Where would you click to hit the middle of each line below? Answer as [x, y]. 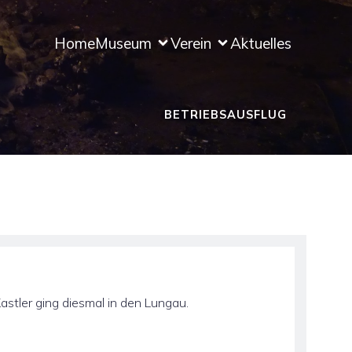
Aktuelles [261, 43]
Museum [124, 43]
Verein [191, 43]
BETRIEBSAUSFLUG [225, 115]
